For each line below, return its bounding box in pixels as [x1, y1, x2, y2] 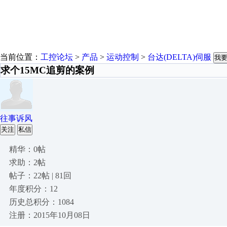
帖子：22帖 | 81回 [9, 171, 71, 180]
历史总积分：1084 [9, 198, 74, 206]
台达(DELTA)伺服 [147, 53, 211, 61]
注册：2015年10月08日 [9, 211, 90, 219]
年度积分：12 [9, 184, 58, 193]
